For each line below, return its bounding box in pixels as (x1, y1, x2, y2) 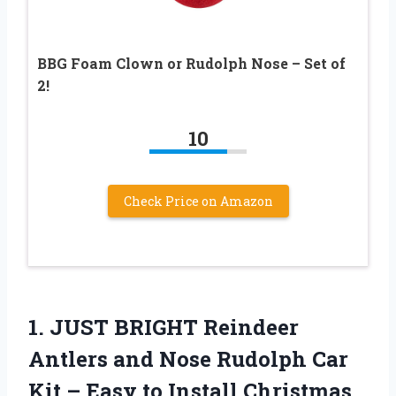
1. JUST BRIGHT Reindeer (28, 312, 299, 341)
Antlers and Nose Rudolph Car (28, 344, 348, 373)
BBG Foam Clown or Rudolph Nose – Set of (37, 53, 346, 72)
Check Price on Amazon (123, 192, 273, 209)
